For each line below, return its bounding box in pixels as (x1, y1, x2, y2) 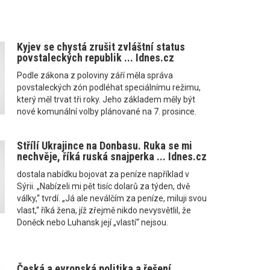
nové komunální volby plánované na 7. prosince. (16, 106, 196, 116)
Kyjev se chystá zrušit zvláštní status (16, 40, 185, 53)
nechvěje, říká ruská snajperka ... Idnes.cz (16, 149, 207, 163)
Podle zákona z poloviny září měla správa (16, 70, 173, 80)
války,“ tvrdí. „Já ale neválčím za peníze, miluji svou (16, 193, 207, 203)
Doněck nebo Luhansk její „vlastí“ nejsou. (16, 217, 168, 227)
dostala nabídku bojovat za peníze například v (16, 169, 189, 179)
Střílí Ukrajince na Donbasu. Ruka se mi (16, 139, 192, 152)
